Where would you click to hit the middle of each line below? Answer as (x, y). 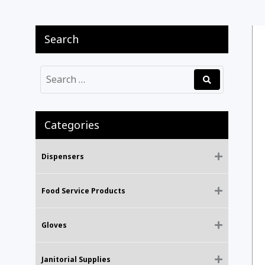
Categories (72, 125)
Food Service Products (83, 191)
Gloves (54, 225)
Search (62, 39)
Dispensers (63, 156)
